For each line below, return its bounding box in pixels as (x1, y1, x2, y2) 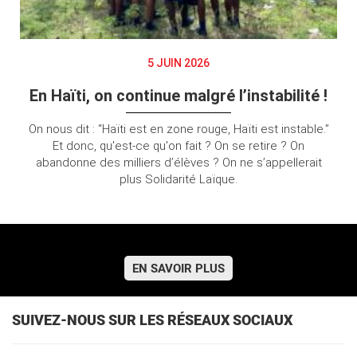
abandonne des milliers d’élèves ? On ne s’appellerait (35, 155, 322, 170)
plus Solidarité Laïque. (120, 171, 237, 186)
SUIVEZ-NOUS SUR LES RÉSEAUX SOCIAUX (12, 310, 292, 329)
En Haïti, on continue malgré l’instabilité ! (29, 85, 328, 105)
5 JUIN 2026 (147, 56, 210, 69)
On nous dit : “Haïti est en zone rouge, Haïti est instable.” (28, 121, 329, 136)
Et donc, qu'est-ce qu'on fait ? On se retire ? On (53, 138, 304, 153)
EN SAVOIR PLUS (132, 260, 225, 276)
